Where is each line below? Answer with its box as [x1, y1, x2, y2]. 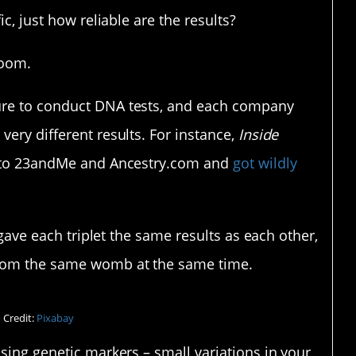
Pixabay [36, 311, 74, 325]
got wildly [232, 153, 297, 173]
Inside [238, 125, 279, 145]
